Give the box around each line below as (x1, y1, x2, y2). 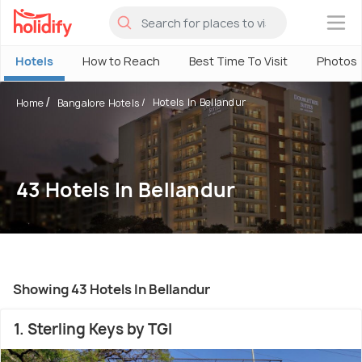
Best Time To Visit (189, 53, 288, 69)
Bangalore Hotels (57, 96, 141, 110)
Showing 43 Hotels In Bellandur (13, 280, 210, 298)
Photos (317, 53, 357, 69)
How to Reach (82, 53, 160, 69)
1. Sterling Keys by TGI (14, 319, 172, 339)
